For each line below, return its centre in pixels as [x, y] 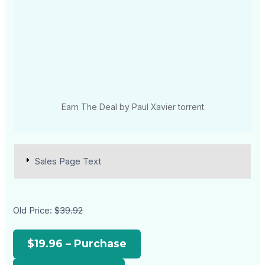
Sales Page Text [68, 162]
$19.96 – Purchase [77, 244]
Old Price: [34, 211]
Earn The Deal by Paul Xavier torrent [132, 107]
